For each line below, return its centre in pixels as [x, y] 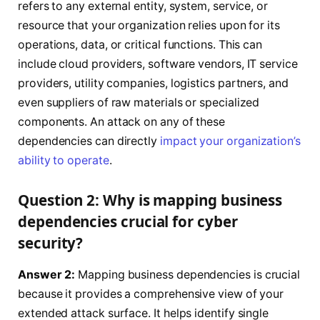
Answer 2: [47, 274]
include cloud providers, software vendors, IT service [158, 64]
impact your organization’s [230, 141]
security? [51, 243]
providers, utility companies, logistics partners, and [153, 83]
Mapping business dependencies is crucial [188, 274]
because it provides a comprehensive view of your [151, 294]
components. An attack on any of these [122, 121]
